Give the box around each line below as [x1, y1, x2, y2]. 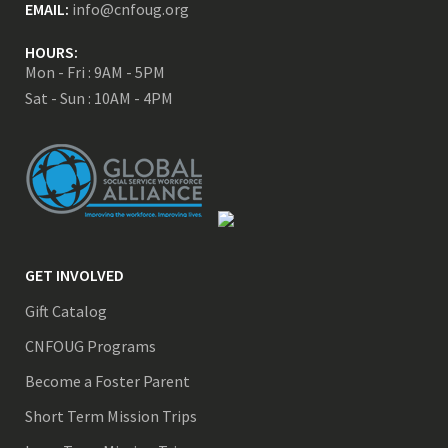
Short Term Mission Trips [25, 405, 197, 426]
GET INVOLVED [25, 264, 124, 285]
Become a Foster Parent [25, 370, 190, 391]
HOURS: [25, 41, 78, 62]
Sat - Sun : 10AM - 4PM [25, 87, 173, 108]
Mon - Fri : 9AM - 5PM [25, 61, 165, 82]
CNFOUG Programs [25, 335, 156, 356]
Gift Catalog [25, 300, 107, 321]
